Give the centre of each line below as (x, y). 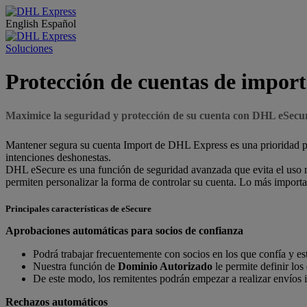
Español (59, 24)
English (23, 24)
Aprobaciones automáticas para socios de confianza (124, 231)
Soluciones (29, 48)
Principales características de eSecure (78, 209)
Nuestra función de (75, 267)
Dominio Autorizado (165, 267)
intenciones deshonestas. (58, 157)
